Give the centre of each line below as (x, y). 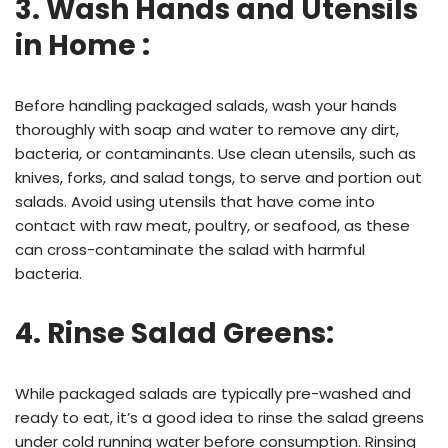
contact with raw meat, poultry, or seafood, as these (212, 226)
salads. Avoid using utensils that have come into (195, 202)
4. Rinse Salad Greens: (174, 334)
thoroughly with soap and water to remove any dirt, (207, 130)
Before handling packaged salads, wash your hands (206, 106)
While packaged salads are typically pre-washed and (213, 394)
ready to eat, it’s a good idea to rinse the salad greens (219, 418)
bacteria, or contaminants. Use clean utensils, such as (215, 154)
